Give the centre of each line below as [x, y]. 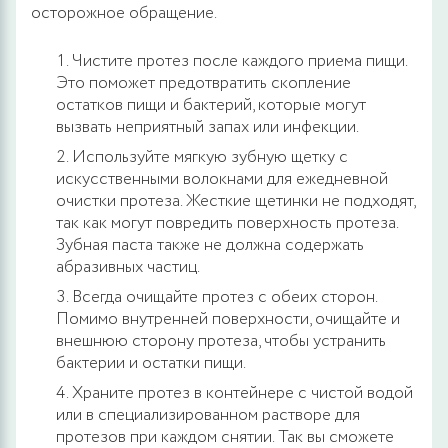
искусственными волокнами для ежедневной [222, 179]
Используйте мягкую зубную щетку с [210, 157]
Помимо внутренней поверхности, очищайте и [228, 319]
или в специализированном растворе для [208, 415]
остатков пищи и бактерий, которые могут [211, 105]
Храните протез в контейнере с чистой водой [242, 393]
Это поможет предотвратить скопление [203, 83]
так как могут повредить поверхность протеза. [227, 223]
